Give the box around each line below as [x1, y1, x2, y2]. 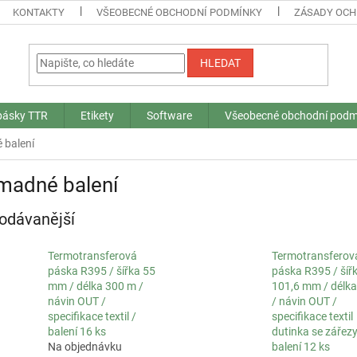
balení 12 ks [271, 340, 330, 354]
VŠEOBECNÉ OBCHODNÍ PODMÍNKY [96, 6, 263, 18]
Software [147, 109, 192, 122]
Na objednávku [48, 340, 122, 354]
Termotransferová [48, 249, 137, 263]
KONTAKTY [13, 6, 65, 18]
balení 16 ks [48, 325, 106, 339]
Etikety [80, 109, 114, 122]
